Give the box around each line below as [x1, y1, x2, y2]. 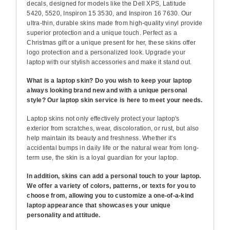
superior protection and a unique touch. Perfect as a [27, 29, 177, 36]
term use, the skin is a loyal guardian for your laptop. [27, 154, 179, 161]
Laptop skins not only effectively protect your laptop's [27, 114, 180, 122]
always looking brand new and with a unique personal [27, 86, 187, 94]
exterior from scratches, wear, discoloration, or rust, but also [27, 124, 199, 132]
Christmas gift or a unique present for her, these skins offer [27, 39, 196, 46]
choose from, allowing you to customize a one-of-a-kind [27, 191, 194, 199]
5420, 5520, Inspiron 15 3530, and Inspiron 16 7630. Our [27, 9, 192, 17]
